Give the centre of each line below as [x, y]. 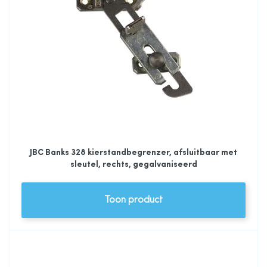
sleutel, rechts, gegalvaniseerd [133, 164]
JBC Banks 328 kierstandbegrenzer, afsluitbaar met [133, 153]
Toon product [133, 200]
